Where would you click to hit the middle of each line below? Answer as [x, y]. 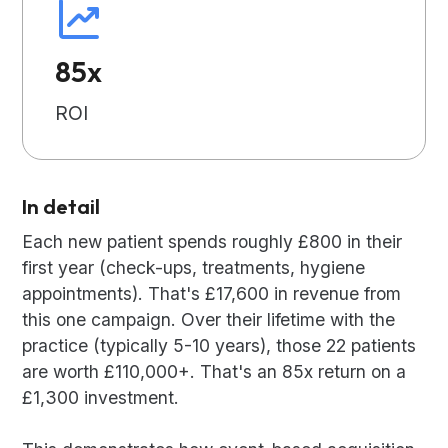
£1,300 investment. [101, 398]
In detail [61, 206]
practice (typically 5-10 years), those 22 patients [219, 346]
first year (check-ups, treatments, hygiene [194, 268]
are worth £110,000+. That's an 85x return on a [214, 372]
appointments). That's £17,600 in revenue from [212, 294]
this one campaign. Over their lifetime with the [209, 320]
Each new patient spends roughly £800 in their [212, 242]
